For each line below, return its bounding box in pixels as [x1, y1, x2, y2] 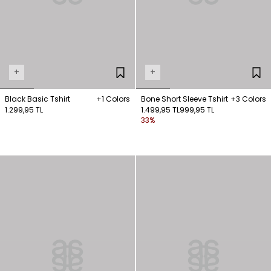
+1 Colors [96, 93, 130, 104]
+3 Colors [230, 93, 266, 104]
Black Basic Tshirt [5, 93, 70, 104]
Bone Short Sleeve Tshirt [141, 93, 228, 104]
